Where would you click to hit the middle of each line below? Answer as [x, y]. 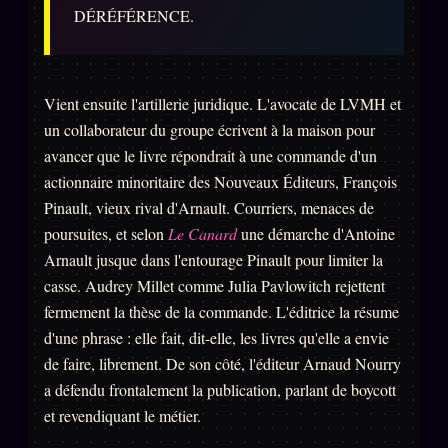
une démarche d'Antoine [316, 234]
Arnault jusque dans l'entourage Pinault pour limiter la [213, 260]
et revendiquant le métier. [122, 416]
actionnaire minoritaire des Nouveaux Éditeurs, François [220, 182]
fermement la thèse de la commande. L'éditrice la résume [221, 312]
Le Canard [202, 234]
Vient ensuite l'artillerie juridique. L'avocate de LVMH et [222, 104]
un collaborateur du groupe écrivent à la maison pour [209, 130]
